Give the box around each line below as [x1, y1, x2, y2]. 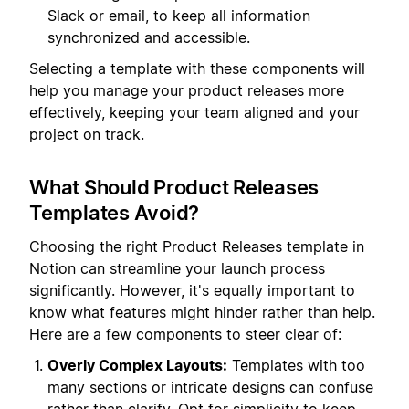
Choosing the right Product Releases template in [29, 236, 364, 256]
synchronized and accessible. [47, 28, 250, 47]
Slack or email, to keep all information [47, 6, 310, 26]
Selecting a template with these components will [29, 59, 365, 79]
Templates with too [227, 356, 365, 375]
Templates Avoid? [29, 201, 199, 225]
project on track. [29, 125, 144, 144]
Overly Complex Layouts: [47, 356, 227, 375]
